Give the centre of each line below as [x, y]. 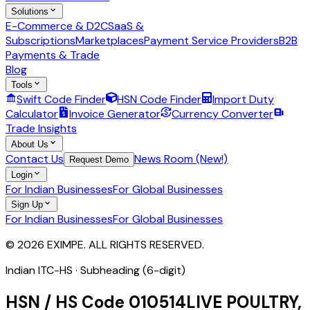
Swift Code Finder [61, 100]
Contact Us [35, 158]
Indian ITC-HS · [43, 271]
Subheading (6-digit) [133, 271]
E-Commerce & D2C [57, 26]
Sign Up [27, 205]
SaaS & [126, 26]
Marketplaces [110, 40]
